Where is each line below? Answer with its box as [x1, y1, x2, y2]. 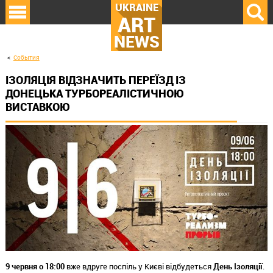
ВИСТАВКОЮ [5, 99, 71, 115]
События [13, 54, 40, 62]
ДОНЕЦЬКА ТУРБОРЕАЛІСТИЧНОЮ [5, 86, 185, 101]
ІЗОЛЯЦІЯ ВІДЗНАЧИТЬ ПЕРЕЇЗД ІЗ [5, 73, 186, 88]
